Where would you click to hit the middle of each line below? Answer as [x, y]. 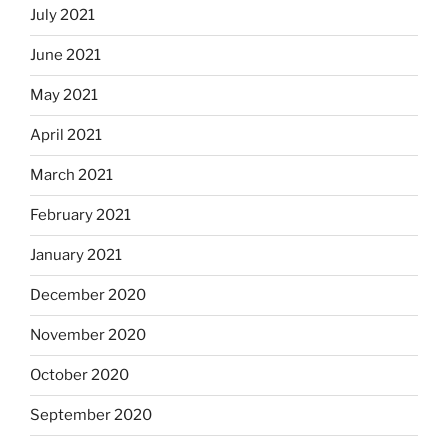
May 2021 [64, 95]
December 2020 [88, 295]
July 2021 [62, 15]
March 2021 [71, 175]
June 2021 [65, 55]
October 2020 [79, 375]
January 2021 [76, 255]
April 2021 [66, 135]
